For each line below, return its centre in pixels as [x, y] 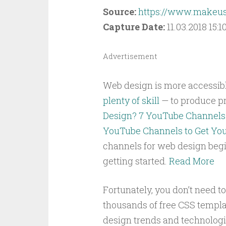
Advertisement [130, 56]
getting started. [136, 161]
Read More [191, 161]
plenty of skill [131, 100]
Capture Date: [135, 27]
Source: [120, 12]
